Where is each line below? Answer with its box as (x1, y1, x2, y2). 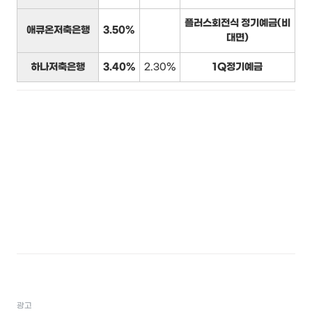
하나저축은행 (31, 61, 85, 74)
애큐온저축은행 (26, 24, 90, 37)
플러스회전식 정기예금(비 (185, 17, 290, 30)
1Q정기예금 (212, 61, 263, 74)
